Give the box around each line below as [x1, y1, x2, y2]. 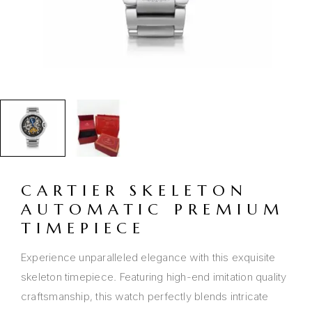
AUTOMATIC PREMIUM [21, 200, 284, 219]
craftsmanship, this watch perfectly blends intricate [21, 290, 269, 304]
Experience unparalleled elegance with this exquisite [21, 251, 276, 265]
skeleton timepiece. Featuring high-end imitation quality [21, 270, 287, 284]
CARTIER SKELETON [21, 181, 248, 201]
